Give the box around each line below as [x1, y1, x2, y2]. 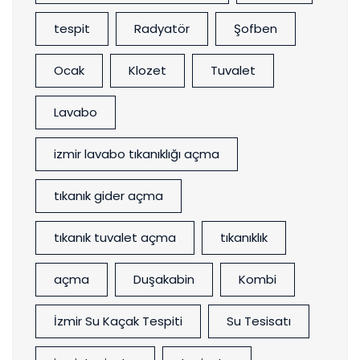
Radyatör [134, 20, 190, 38]
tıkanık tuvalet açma [54, 229, 176, 247]
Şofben [234, 20, 277, 38]
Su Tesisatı [227, 313, 291, 330]
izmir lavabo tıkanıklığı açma [54, 145, 219, 163]
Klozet [129, 62, 166, 80]
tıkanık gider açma [54, 187, 163, 205]
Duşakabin [133, 271, 194, 288]
